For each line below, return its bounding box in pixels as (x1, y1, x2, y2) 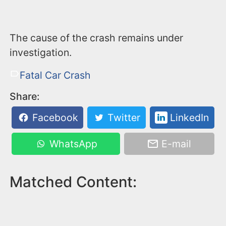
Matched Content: (10, 173, 137, 191)
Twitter (105, 111, 141, 124)
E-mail (159, 137, 192, 150)
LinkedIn (167, 111, 209, 124)
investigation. (10, 46, 72, 59)
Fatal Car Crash (19, 69, 91, 81)
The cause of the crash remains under (10, 31, 184, 44)
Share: (10, 90, 40, 102)
